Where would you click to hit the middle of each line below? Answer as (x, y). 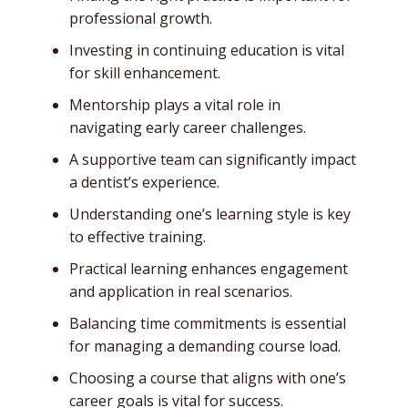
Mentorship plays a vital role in (175, 104)
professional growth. (141, 18)
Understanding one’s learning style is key (210, 214)
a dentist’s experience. (144, 182)
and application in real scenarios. (181, 291)
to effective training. (138, 236)
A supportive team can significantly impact (213, 159)
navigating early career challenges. (188, 127)
